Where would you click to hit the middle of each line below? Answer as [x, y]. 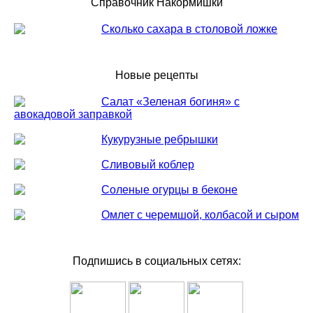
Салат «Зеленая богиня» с [170, 102]
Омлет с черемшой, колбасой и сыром [200, 215]
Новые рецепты [156, 75]
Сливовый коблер [148, 165]
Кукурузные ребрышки [160, 139]
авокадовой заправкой [73, 114]
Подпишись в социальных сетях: [156, 261]
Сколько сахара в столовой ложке [189, 29]
